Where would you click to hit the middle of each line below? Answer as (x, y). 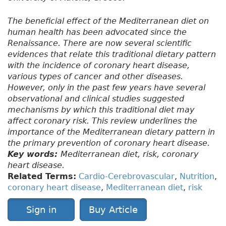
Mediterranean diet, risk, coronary (129, 154)
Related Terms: (42, 177)
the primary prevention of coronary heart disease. (109, 143)
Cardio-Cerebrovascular (127, 177)
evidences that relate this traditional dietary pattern (112, 54)
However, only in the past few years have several (106, 88)
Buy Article (113, 210)
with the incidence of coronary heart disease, (99, 66)
